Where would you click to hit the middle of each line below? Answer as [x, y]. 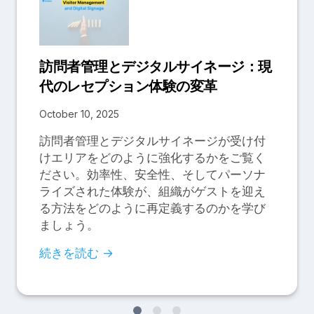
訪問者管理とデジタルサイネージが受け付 [152, 141]
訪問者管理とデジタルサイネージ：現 [156, 67]
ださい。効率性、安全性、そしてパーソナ [152, 175]
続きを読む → [76, 253]
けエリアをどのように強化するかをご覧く [152, 158]
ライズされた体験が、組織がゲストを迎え [152, 192]
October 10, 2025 [79, 114]
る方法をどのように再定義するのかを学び [152, 209]
